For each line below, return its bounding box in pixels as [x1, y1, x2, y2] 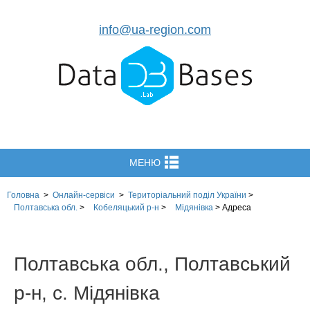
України [215, 190, 246, 200]
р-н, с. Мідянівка [14, 282, 160, 304]
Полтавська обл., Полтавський [14, 253, 291, 275]
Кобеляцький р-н [93, 203, 159, 212]
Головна [7, 190, 39, 200]
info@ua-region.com [99, 23, 211, 37]
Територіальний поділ [128, 190, 215, 200]
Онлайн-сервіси [53, 190, 115, 200]
